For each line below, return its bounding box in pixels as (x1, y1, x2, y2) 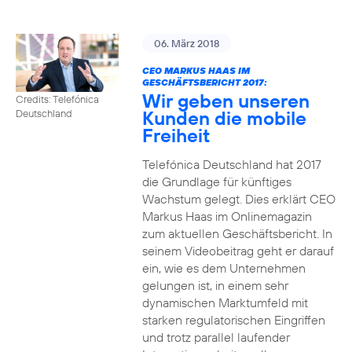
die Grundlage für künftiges (141, 174, 291, 189)
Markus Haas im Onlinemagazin (141, 208, 312, 224)
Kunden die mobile (141, 106, 306, 130)
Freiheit (141, 123, 210, 147)
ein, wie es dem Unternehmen (141, 260, 306, 276)
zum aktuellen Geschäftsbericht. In (141, 225, 332, 241)
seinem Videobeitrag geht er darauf (141, 243, 334, 258)
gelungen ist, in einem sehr (141, 277, 288, 293)
